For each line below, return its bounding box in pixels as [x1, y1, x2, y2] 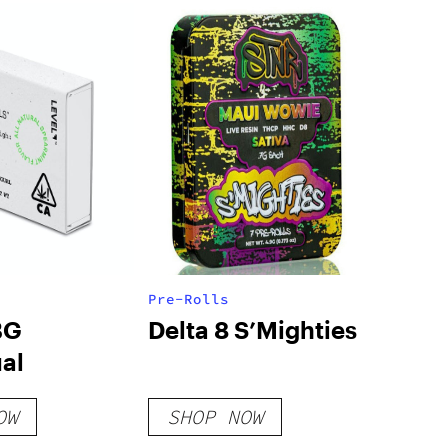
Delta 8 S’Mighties [147, 315, 357, 344]
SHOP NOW [166, 404, 263, 429]
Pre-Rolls [147, 290, 229, 308]
